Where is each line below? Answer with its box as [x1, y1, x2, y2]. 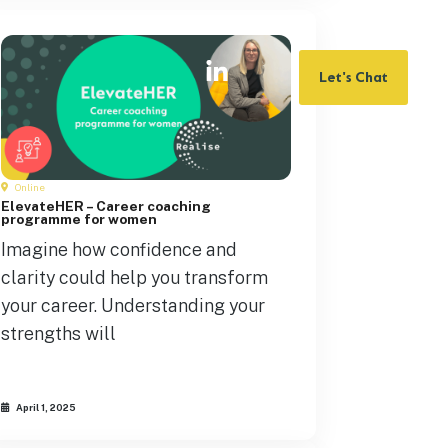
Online [13, 182, 45, 193]
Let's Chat [319, 68, 388, 87]
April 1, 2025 [14, 401, 76, 413]
